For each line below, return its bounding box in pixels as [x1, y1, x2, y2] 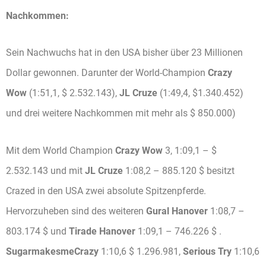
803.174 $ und [6, 226, 69, 237]
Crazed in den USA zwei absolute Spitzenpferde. [6, 185, 206, 197]
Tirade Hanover [69, 226, 135, 237]
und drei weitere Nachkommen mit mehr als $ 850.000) [6, 107, 236, 119]
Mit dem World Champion [6, 145, 115, 157]
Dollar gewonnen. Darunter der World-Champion [6, 67, 208, 79]
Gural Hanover [146, 205, 208, 217]
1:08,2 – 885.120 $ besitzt [123, 165, 235, 177]
